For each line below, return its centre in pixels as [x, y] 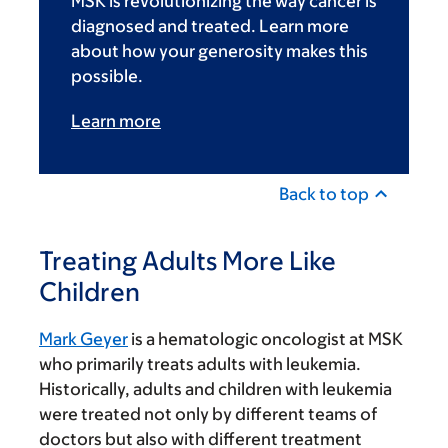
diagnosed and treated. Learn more [210, 25]
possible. [107, 75]
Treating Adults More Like [187, 259]
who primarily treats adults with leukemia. [200, 363]
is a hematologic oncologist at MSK [265, 338]
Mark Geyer [83, 338]
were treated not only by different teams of [208, 413]
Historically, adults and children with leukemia [215, 388]
